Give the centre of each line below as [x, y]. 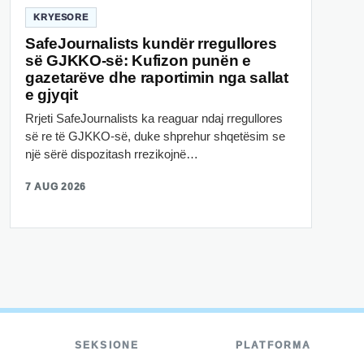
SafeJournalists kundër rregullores [151, 43]
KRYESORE [61, 17]
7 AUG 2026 [56, 186]
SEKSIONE [107, 345]
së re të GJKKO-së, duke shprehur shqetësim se [155, 136]
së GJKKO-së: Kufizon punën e [139, 60]
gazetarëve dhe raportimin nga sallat [157, 77]
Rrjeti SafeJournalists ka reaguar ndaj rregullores [154, 118]
